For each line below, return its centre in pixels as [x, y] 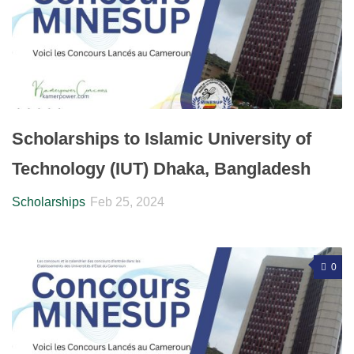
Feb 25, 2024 [127, 201]
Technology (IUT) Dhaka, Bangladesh [161, 168]
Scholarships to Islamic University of [162, 138]
